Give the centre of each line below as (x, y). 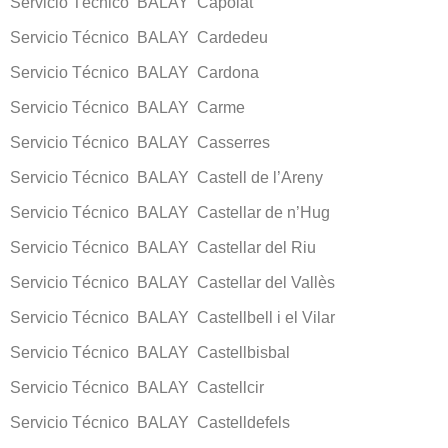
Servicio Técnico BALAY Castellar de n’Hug (170, 212)
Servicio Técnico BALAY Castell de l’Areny (166, 177)
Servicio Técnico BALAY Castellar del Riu (163, 247)
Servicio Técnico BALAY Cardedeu (139, 37)
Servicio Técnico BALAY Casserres (140, 142)
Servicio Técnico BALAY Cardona (134, 72)
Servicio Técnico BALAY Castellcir (137, 387)
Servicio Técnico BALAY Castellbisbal (150, 352)
